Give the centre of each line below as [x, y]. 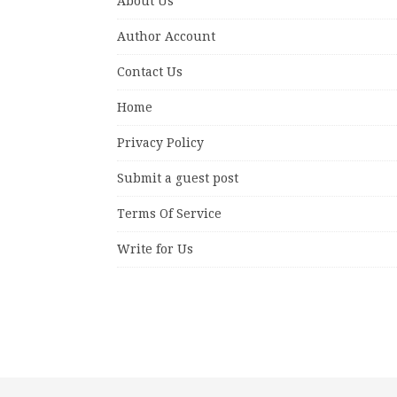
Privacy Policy [160, 142]
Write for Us [155, 249]
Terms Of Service [169, 213]
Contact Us [150, 71]
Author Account [166, 36]
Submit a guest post [178, 178]
